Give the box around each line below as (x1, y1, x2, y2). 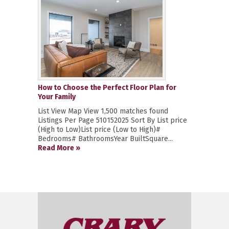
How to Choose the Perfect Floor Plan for (38, 83, 176, 93)
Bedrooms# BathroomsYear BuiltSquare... (38, 134, 173, 144)
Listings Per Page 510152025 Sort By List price (38, 116, 187, 125)
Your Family (38, 93, 76, 102)
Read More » (38, 144, 80, 153)
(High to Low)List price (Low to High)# (38, 125, 161, 134)
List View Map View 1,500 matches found (38, 107, 168, 116)
